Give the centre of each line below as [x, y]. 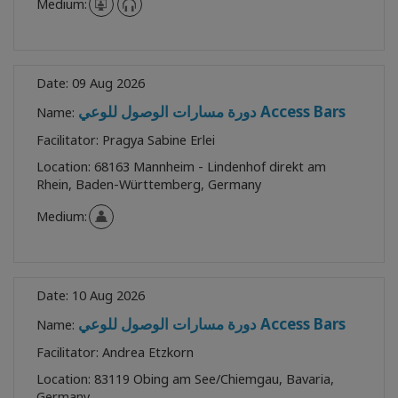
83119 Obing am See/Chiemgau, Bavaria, [214, 378]
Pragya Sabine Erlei [159, 139]
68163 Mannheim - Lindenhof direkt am [210, 166]
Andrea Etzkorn [148, 352]
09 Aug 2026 [108, 83]
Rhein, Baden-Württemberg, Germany [149, 184]
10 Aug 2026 [108, 295]
